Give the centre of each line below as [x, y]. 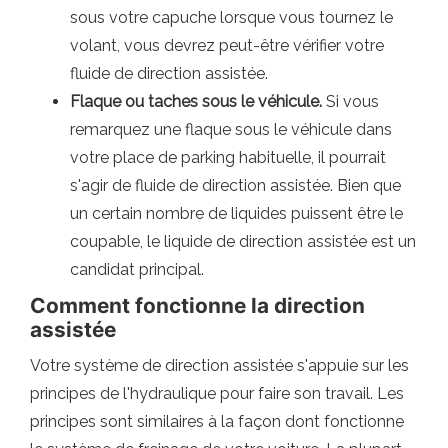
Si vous [350, 101]
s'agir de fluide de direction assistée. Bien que [235, 185]
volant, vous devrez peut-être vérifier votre [227, 45]
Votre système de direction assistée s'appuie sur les [219, 365]
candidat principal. [137, 269]
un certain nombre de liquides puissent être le [236, 213]
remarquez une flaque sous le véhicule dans [231, 129]
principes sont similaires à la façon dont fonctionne [217, 421]
